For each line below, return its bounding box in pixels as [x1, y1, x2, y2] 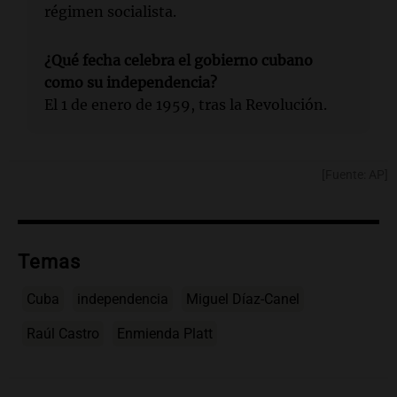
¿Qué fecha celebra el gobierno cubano [44, 51, 313, 69]
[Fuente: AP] [322, 167, 388, 183]
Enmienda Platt [117, 324, 213, 342]
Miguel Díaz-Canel [186, 290, 300, 307]
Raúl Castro [27, 324, 99, 342]
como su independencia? [44, 73, 217, 91]
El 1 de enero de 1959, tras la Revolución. [44, 95, 327, 113]
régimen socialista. [44, 2, 176, 20]
